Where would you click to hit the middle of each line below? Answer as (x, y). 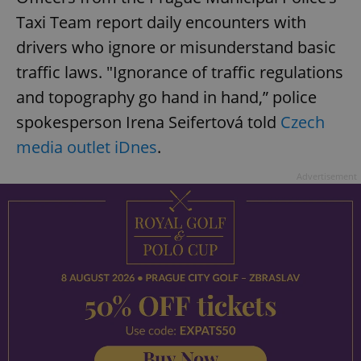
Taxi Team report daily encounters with (161, 23)
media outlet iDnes (87, 147)
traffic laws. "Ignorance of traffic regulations (180, 73)
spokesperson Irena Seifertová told (148, 122)
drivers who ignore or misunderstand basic (176, 48)
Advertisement (327, 176)
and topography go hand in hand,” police (166, 98)
